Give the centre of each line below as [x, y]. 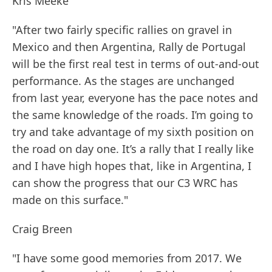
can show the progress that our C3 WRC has [125, 183]
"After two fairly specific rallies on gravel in [122, 30]
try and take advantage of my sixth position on [133, 132]
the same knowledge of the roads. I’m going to [133, 115]
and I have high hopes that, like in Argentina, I [132, 166]
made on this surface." [70, 200]
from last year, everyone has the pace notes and [135, 98]
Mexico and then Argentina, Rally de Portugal [129, 47]
